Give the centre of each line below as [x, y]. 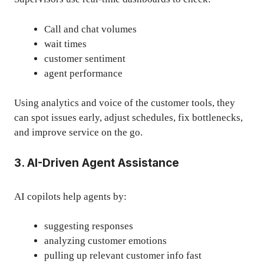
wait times [65, 44]
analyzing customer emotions [105, 241]
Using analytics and [57, 103]
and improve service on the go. [78, 133]
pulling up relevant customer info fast [123, 256]
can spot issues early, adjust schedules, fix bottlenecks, [128, 118]
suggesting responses [89, 226]
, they [224, 103]
